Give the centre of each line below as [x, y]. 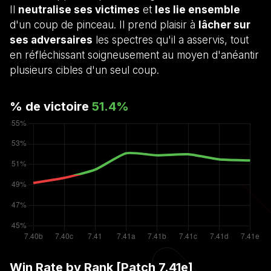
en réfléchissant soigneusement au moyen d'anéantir [134, 55]
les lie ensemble [198, 9]
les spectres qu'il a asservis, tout [171, 40]
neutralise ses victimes [79, 9]
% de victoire [51, 106]
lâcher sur [224, 24]
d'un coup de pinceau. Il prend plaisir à [104, 24]
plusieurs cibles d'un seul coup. [84, 70]
